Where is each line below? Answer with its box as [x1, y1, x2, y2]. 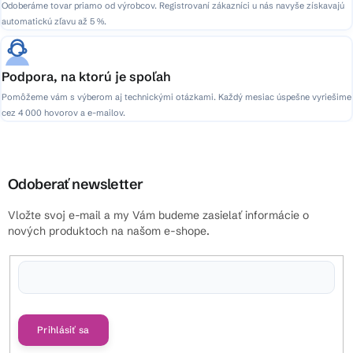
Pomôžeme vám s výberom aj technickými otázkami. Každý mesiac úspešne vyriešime [2, 91, 351, 102]
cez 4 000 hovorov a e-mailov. [2, 106, 125, 118]
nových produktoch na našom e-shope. [8, 223, 210, 238]
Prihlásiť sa [37, 323, 90, 336]
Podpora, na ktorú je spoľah [2, 68, 170, 84]
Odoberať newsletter [8, 174, 143, 193]
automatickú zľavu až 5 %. [2, 15, 106, 27]
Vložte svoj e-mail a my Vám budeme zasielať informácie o [8, 207, 309, 222]
